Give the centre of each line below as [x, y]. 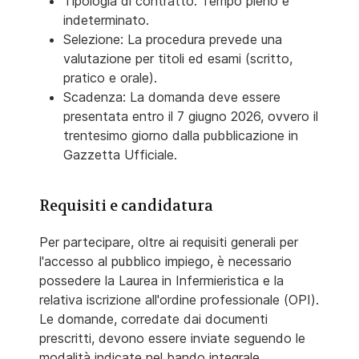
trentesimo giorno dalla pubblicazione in [181, 136]
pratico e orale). [110, 78]
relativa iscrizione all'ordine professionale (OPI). [179, 300]
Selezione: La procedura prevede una [173, 40]
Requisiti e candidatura [126, 206]
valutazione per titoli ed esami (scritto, [178, 59]
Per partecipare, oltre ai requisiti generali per [169, 242]
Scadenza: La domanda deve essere [172, 97]
